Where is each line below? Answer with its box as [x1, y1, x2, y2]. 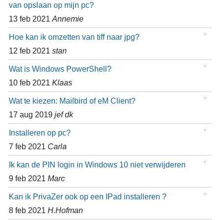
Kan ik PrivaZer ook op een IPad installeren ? [8, 192, 166, 201]
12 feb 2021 [8, 46, 52, 55]
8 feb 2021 [8, 206, 48, 215]
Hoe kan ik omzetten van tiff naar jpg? [8, 32, 139, 42]
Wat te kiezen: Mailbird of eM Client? [8, 96, 136, 106]
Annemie [52, 14, 83, 24]
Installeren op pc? [8, 128, 71, 137]
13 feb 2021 [8, 14, 52, 24]
